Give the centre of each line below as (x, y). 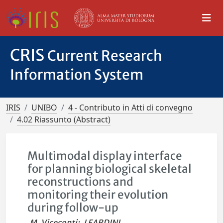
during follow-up (73, 208)
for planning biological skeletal (110, 169)
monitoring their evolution (98, 195)
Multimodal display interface (105, 156)
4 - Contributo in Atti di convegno (130, 108)
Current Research (105, 56)
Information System (77, 75)
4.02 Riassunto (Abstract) (64, 119)
